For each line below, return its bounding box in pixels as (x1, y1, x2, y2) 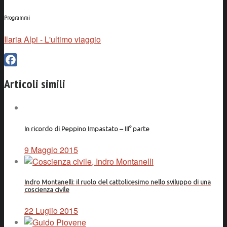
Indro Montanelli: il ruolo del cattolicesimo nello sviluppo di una (24, 178, 211, 186)
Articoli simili (4, 76, 65, 92)
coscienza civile (24, 185, 69, 194)
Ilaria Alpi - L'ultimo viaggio (4, 33, 101, 45)
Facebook (4, 66, 40, 79)
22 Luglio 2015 (24, 205, 78, 217)
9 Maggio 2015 (24, 143, 78, 156)
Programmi (4, 14, 30, 21)
